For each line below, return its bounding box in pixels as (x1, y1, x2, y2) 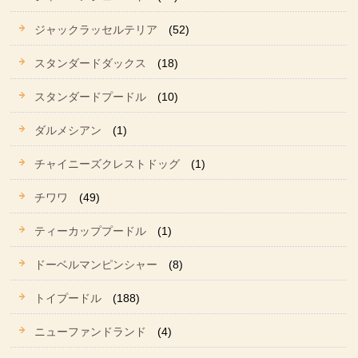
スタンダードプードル (34, 89, 147, 103)
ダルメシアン (34, 123, 102, 137)
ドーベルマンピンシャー (34, 257, 158, 271)
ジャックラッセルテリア (34, 22, 158, 36)
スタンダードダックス (34, 56, 147, 70)
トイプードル (34, 291, 102, 304)
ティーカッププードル (34, 224, 147, 237)
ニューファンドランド (34, 324, 147, 338)
